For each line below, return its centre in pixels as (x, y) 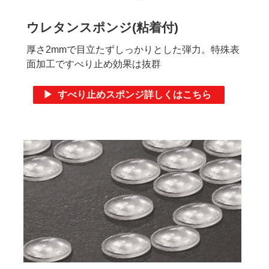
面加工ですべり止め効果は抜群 (94, 64)
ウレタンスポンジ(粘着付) (102, 28)
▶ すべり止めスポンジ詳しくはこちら (128, 95)
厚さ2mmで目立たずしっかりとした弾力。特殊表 (133, 50)
